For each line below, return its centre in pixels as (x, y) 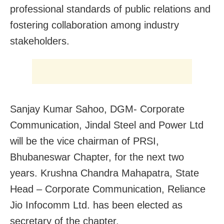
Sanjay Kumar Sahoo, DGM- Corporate (97, 109)
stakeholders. (40, 41)
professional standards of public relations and (110, 9)
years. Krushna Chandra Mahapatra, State (104, 173)
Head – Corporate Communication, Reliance (108, 189)
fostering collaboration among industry (94, 25)
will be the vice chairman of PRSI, (84, 141)
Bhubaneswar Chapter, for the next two (97, 157)
